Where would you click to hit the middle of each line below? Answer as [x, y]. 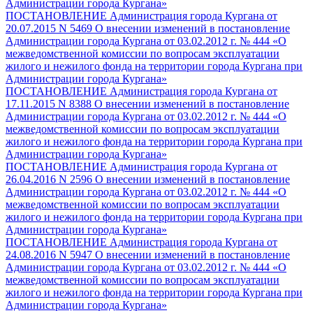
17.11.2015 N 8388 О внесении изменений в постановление [147, 103]
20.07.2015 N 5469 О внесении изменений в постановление [148, 28]
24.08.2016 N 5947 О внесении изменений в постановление [148, 254]
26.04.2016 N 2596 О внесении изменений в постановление [148, 179]
